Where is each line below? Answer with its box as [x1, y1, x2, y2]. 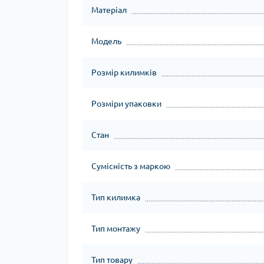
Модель [91, 37, 121, 46]
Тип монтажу [91, 224, 140, 233]
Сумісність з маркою [91, 161, 170, 171]
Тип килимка [91, 193, 140, 202]
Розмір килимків [91, 68, 157, 77]
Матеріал [91, 5, 127, 15]
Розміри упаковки [91, 99, 161, 108]
